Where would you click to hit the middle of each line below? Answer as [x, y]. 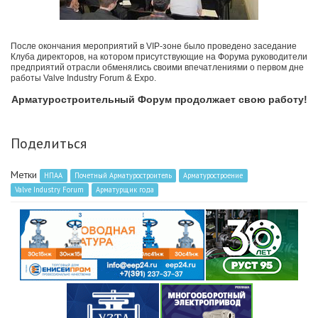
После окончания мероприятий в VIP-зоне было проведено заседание [154, 46]
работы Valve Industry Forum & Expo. [83, 78]
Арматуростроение [213, 176]
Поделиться [49, 144]
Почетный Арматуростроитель [123, 176]
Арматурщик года [125, 190]
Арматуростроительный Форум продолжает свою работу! [159, 100]
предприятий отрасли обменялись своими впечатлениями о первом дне [157, 68]
